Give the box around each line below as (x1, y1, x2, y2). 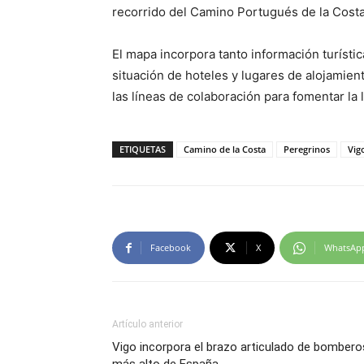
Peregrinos (284, 143, 330, 155)
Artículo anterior (112, 318, 183, 330)
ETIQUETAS (119, 143, 166, 155)
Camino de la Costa (184, 143, 266, 155)
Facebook (150, 241, 191, 253)
